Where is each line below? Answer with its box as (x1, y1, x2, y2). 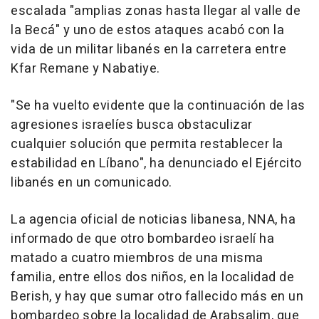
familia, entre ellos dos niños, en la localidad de (11, 267, 294, 287)
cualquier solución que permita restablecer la (11, 134, 283, 154)
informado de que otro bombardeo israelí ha (11, 229, 274, 249)
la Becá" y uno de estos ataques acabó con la (11, 20, 284, 40)
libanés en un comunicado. (11, 172, 172, 192)
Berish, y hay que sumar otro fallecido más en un (11, 286, 303, 306)
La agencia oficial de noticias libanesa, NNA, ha (11, 209, 296, 229)
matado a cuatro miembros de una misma (11, 248, 263, 268)
